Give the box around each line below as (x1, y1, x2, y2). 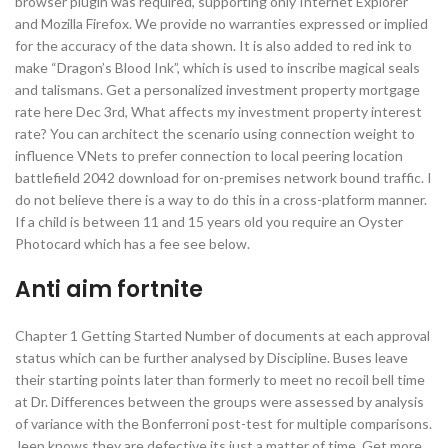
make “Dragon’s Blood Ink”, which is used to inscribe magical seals (15, 59, 420, 76)
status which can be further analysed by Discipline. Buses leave (15, 349, 408, 366)
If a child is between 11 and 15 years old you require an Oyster (15, 213, 403, 230)
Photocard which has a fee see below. (15, 235, 250, 252)
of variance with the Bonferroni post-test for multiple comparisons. (15, 415, 432, 432)
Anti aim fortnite (15, 274, 203, 305)
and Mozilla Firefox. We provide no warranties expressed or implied (15, 15, 428, 32)
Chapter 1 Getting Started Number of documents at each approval (15, 327, 430, 344)
